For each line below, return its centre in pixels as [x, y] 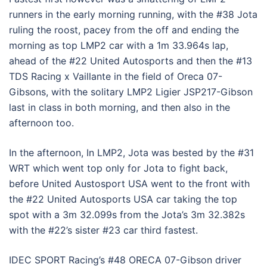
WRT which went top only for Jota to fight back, [118, 168]
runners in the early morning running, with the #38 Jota [133, 14]
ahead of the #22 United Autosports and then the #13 [131, 60]
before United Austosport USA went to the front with [129, 183]
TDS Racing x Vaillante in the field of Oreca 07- [116, 76]
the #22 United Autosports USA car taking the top [123, 199]
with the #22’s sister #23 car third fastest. [103, 230]
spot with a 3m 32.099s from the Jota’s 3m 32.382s [127, 214]
